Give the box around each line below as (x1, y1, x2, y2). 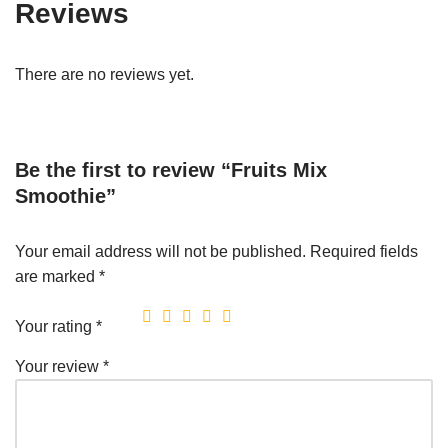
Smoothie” (15, 184, 116, 207)
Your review (15, 357, 103, 375)
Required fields (310, 242, 418, 260)
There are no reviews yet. (15, 65, 194, 83)
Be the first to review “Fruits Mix (15, 158, 327, 181)
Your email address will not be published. (15, 242, 306, 260)
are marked (15, 267, 99, 285)
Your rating (15, 317, 96, 335)
